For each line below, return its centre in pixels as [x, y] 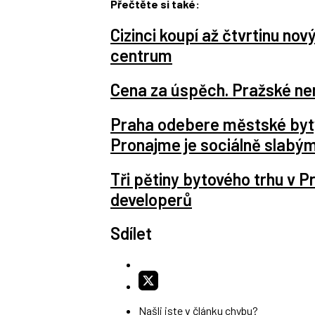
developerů [151, 199]
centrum [141, 55]
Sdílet [131, 233]
